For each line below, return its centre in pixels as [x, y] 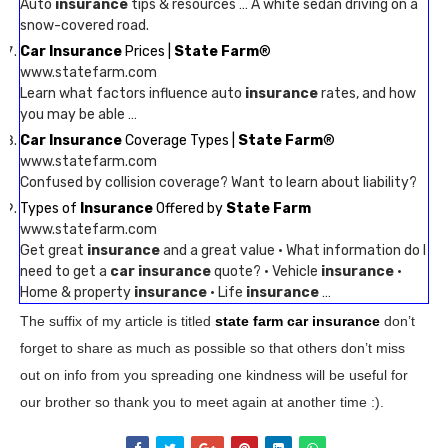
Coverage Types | [180, 140]
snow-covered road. [84, 25]
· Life [226, 292]
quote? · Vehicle [266, 271]
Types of [50, 208]
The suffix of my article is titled [117, 321]
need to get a [65, 271]
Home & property [77, 292]
